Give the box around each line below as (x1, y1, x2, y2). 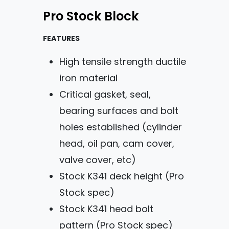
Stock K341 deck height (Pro (59, 169, 184, 185)
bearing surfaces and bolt (59, 104, 178, 119)
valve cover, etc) (59, 153, 136, 168)
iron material (59, 71, 120, 86)
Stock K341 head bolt (59, 202, 153, 217)
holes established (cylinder (59, 120, 182, 135)
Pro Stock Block (43, 7, 139, 28)
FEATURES (43, 32, 80, 45)
